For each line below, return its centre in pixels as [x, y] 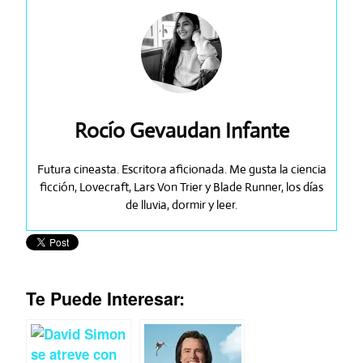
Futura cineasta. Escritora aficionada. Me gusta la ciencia [181, 169]
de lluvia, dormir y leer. [181, 205]
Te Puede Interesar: [105, 299]
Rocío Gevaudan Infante [181, 131]
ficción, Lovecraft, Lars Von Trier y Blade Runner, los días [181, 187]
